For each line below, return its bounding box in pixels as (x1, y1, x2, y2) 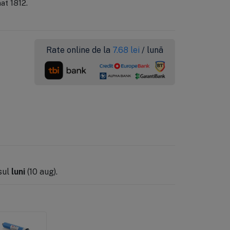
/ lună (142, 44, 164, 55)
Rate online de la (46, 44, 113, 55)
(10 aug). (25, 166, 57, 177)
